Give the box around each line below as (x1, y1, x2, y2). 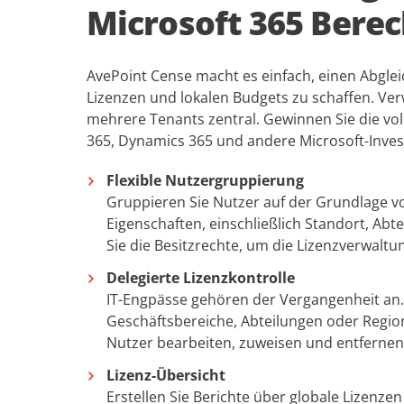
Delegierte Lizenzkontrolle (106, 268, 295, 288)
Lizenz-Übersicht (106, 365, 225, 385)
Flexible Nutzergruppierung (106, 170, 304, 190)
